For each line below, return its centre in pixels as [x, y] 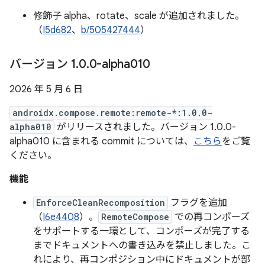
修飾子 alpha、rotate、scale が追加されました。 [139, 16]
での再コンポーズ [211, 217]
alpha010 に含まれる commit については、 [101, 141]
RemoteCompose [135, 217]
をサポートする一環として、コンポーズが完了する [141, 231]
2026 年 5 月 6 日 [46, 89]
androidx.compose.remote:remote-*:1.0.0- [112, 113]
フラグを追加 [198, 203]
